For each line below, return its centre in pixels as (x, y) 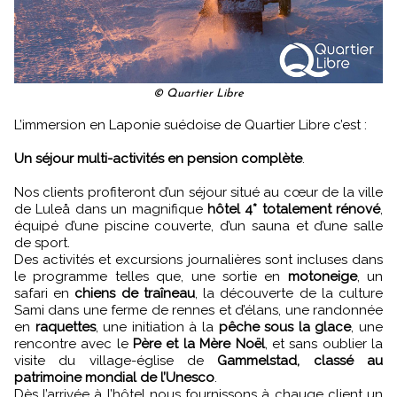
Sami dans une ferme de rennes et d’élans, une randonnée (198, 310)
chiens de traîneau (135, 293)
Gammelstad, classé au (300, 360)
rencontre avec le (74, 343)
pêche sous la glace (285, 327)
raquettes (65, 327)
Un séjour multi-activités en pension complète (158, 158)
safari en (45, 293)
